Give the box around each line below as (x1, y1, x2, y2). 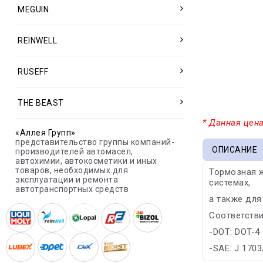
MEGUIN (18, 5, 49, 14)
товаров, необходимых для (15, 166, 128, 175)
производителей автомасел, (15, 147, 133, 156)
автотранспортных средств (15, 184, 129, 194)
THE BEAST (18, 98, 64, 107)
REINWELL (18, 36, 57, 45)
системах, (209, 177, 251, 188)
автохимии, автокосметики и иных (15, 156, 157, 166)
